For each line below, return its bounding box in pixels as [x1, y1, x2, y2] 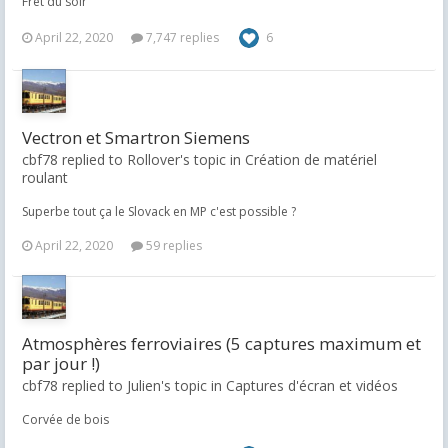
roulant [22, 168, 68, 187]
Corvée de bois [22, 411, 109, 428]
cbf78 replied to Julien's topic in [22, 376, 226, 395]
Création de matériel [245, 150, 377, 169]
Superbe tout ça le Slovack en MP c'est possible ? [22, 203, 296, 220]
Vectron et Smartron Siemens [22, 126, 250, 149]
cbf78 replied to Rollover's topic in [22, 150, 245, 169]
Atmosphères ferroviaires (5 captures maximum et [22, 332, 421, 355]
